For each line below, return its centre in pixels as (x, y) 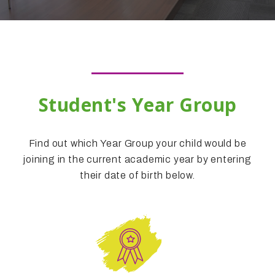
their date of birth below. (137, 175)
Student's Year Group (137, 105)
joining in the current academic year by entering (137, 159)
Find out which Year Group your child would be (137, 143)
